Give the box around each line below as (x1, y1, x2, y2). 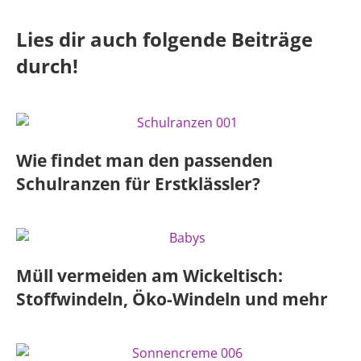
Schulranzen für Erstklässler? (16, 172, 260, 195)
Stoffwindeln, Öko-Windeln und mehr (16, 288, 328, 310)
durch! (16, 52, 78, 79)
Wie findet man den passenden (16, 149, 273, 172)
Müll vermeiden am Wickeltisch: (16, 264, 283, 287)
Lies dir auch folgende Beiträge (16, 26, 313, 52)
